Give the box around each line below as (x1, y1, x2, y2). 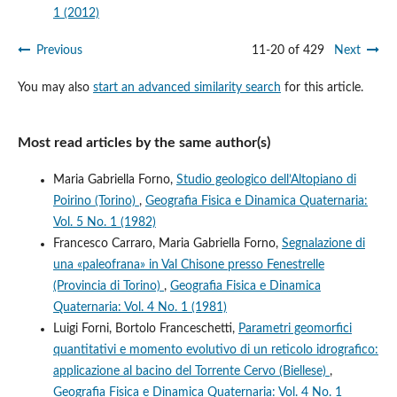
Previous (35, 43, 82, 57)
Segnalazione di (281, 237, 365, 250)
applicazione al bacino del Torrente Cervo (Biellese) (52, 364, 330, 378)
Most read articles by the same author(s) (17, 135, 270, 150)
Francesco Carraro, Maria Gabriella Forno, (52, 237, 282, 250)
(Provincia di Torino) (52, 279, 164, 292)
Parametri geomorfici (237, 322, 352, 335)
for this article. (280, 81, 363, 94)
